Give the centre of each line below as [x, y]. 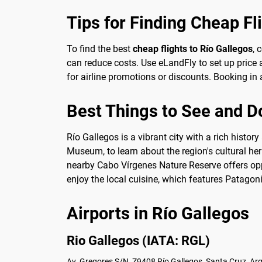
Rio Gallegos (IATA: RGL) [138, 240]
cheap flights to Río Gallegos [193, 49]
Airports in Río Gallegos [158, 213]
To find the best [100, 49]
